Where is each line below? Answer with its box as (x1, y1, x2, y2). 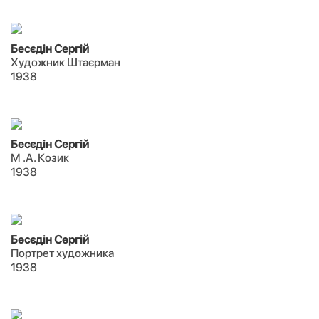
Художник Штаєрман (11, 56, 120, 69)
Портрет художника (11, 246, 114, 260)
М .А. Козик (11, 151, 69, 164)
